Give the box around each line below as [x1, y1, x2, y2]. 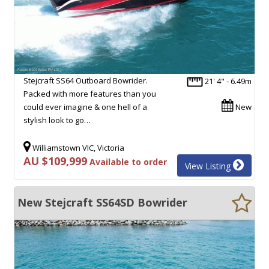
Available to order [87, 156, 167, 168]
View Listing [185, 160, 233, 172]
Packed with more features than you [23, 88, 156, 99]
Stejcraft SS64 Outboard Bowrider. [23, 74, 148, 86]
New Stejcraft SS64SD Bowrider [17, 195, 187, 210]
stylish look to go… [23, 114, 91, 125]
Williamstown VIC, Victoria [31, 142, 124, 153]
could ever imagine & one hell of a [23, 101, 147, 112]
